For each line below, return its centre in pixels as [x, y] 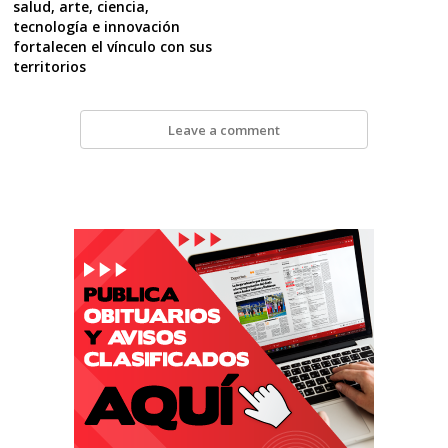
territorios [50, 67]
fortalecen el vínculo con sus [113, 47]
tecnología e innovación [97, 27]
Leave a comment [223, 129]
